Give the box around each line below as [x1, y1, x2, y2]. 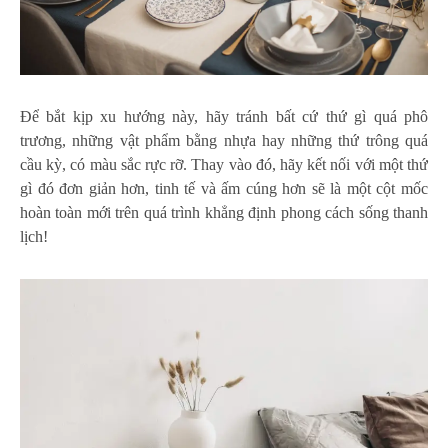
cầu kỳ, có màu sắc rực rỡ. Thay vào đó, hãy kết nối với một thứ [20, 156, 428, 174]
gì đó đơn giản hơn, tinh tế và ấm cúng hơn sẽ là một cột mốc [20, 180, 428, 198]
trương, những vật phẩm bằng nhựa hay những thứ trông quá [20, 132, 428, 150]
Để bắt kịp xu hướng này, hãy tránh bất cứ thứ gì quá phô [20, 108, 428, 126]
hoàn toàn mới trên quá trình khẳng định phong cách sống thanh [20, 204, 428, 222]
